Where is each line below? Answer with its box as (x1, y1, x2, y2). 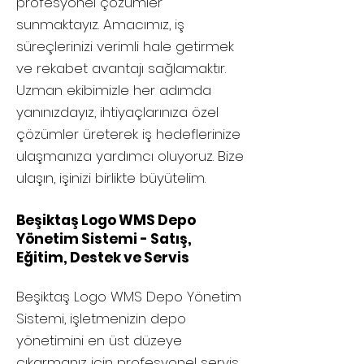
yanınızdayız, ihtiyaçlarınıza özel (16, 102, 219, 122)
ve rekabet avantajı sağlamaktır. (16, 58, 226, 78)
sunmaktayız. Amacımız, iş (16, 15, 184, 34)
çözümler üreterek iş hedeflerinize (16, 124, 240, 144)
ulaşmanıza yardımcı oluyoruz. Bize (16, 146, 244, 166)
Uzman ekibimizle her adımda (16, 80, 211, 100)
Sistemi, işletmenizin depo (16, 309, 186, 328)
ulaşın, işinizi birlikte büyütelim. (16, 168, 206, 188)
